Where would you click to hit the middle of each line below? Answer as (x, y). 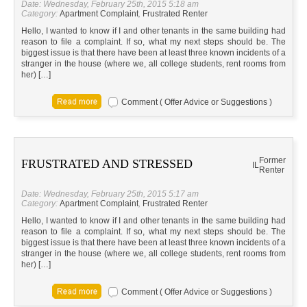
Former (272, 161)
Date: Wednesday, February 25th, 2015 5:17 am (110, 194)
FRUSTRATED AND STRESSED (107, 164)
